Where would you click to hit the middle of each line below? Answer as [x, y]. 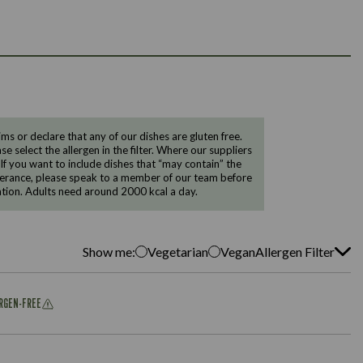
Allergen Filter [295, 252]
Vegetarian [178, 252]
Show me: [109, 252]
